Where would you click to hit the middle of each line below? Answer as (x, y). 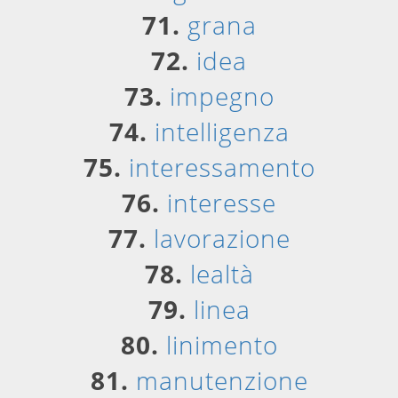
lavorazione (222, 238)
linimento (222, 345)
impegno (222, 96)
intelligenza (222, 131)
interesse (222, 203)
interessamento (222, 167)
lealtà (222, 274)
